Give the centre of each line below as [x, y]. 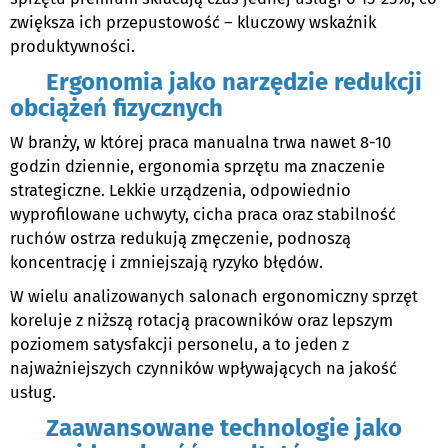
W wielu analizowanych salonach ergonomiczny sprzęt [214, 297]
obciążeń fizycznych [116, 108]
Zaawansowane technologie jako [206, 428]
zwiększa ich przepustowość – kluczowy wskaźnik [193, 23]
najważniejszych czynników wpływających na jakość [203, 369]
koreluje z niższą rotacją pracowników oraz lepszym [201, 321]
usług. [33, 393]
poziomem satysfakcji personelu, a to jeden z [179, 345]
